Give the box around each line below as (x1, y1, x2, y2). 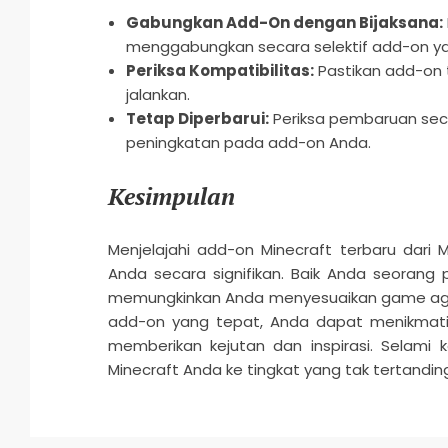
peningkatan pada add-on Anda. (125, 132, 371, 154)
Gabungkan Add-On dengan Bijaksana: (125, 12, 443, 34)
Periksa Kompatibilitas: (125, 60, 314, 82)
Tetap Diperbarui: (125, 108, 269, 130)
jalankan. (125, 84, 190, 106)
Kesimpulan (107, 180, 235, 213)
